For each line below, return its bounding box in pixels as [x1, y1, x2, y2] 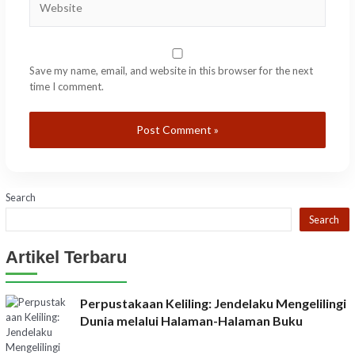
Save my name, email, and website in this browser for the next [29, 63, 313, 77]
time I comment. [29, 79, 104, 93]
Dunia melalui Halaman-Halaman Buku [79, 312, 303, 328]
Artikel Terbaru [5, 246, 127, 267]
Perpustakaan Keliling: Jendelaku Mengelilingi [79, 295, 346, 311]
